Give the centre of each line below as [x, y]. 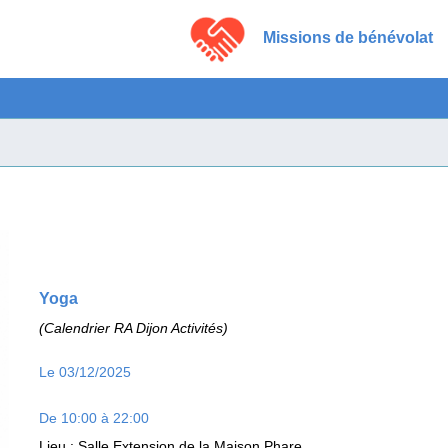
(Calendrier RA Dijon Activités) [133, 328]
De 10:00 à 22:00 [94, 418]
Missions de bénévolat [348, 37]
